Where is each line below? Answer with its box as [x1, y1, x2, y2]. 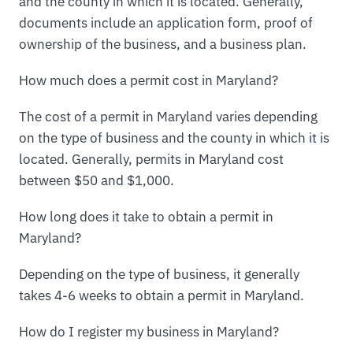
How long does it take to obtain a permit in [19, 207, 273, 225]
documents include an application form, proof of [19, 13, 313, 32]
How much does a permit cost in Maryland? [19, 71, 278, 89]
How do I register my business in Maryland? [19, 322, 279, 340]
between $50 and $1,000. [19, 171, 174, 189]
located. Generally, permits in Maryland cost [19, 150, 284, 168]
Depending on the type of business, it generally [19, 265, 299, 283]
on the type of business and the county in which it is [19, 128, 329, 147]
